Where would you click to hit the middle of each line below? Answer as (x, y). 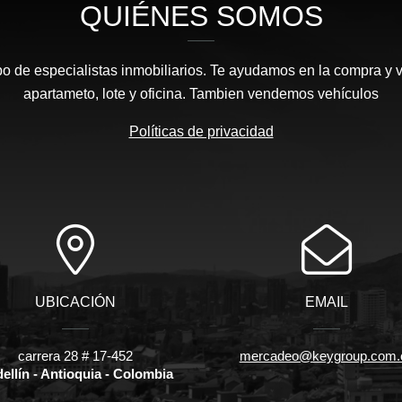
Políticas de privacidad (201, 131)
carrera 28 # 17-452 (75, 355)
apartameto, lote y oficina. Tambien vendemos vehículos (201, 93)
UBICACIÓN (75, 301)
